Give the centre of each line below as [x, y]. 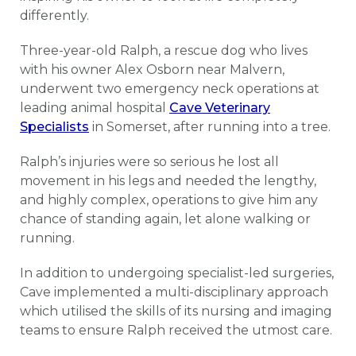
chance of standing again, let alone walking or [165, 219]
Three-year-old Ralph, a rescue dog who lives [164, 50]
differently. [56, 15]
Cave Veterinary [220, 107]
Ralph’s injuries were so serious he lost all [149, 161]
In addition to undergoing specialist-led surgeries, [177, 273]
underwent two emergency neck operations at [170, 88]
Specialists [54, 126]
